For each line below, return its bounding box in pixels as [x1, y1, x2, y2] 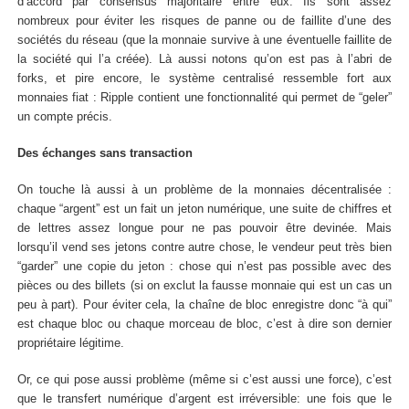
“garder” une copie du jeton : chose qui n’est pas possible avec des [16, 259, 393, 273]
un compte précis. [16, 110, 112, 124]
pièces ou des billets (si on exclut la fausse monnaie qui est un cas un [16, 278, 393, 292]
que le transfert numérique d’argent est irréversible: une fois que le [16, 392, 393, 405]
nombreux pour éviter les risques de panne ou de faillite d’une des [16, 15, 393, 28]
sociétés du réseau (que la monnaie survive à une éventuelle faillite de [16, 34, 393, 47]
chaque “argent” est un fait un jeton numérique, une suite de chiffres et [16, 202, 393, 215]
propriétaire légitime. [16, 336, 124, 350]
